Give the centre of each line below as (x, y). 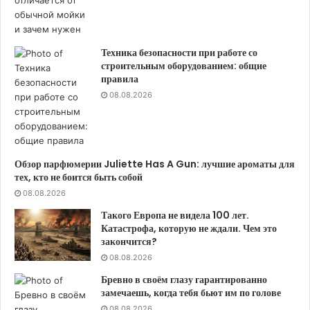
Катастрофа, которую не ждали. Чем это (189, 228)
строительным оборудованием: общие (184, 65)
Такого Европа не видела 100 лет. (175, 215)
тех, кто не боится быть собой (79, 177)
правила (120, 79)
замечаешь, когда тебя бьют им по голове (191, 292)
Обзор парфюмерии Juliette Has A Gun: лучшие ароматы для (155, 164)
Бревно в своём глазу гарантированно (184, 279)
